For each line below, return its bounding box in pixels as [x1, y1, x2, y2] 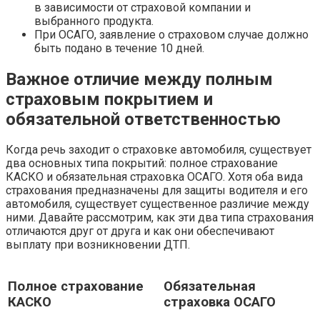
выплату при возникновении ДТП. [6, 238, 190, 252]
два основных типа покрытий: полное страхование [6, 156, 278, 171]
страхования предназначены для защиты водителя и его [6, 184, 308, 198]
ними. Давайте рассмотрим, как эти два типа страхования [6, 211, 314, 225]
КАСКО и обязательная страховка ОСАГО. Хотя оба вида [6, 170, 303, 184]
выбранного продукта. [34, 14, 154, 28]
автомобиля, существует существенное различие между [6, 197, 309, 211]
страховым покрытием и [6, 89, 213, 109]
